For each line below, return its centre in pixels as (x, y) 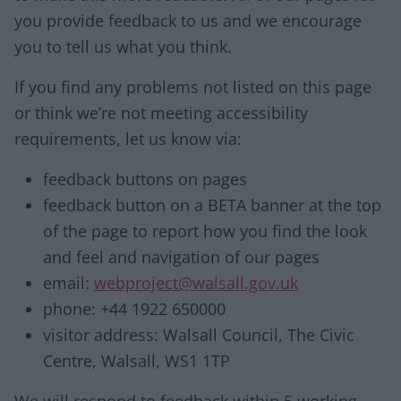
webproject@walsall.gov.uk (196, 283)
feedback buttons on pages (145, 179)
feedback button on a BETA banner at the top (212, 205)
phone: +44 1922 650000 (134, 309)
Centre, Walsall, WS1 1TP (137, 361)
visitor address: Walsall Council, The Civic (199, 335)
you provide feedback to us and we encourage (188, 21)
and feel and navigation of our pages (181, 257)
